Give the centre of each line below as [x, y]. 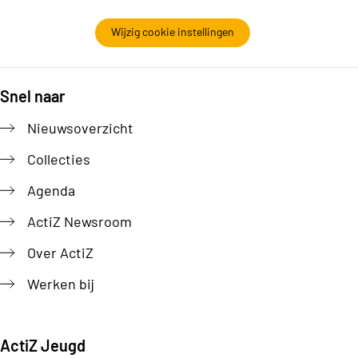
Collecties [59, 159]
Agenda [51, 191]
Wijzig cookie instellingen [173, 32]
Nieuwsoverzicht [80, 128]
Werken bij [61, 284]
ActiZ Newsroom [80, 222]
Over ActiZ [60, 253]
